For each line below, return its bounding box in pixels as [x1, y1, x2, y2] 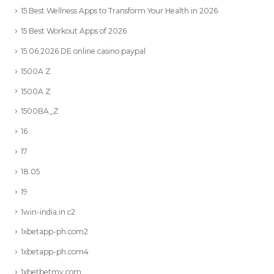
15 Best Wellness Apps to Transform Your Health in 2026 [21, 6, 218, 16]
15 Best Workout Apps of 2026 [21, 26, 127, 36]
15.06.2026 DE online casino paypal [21, 46, 146, 56]
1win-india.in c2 [21, 207, 75, 217]
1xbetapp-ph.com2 [21, 227, 88, 237]
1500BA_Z [21, 106, 59, 116]
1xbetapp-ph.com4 [21, 247, 89, 257]
